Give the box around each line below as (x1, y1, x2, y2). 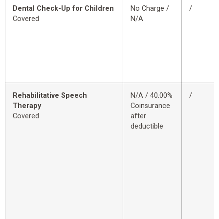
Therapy (13, 102, 41, 110)
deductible (131, 122, 163, 131)
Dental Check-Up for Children (13, 4, 114, 13)
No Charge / (131, 4, 169, 13)
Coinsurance (131, 102, 170, 110)
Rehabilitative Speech (13, 91, 87, 100)
